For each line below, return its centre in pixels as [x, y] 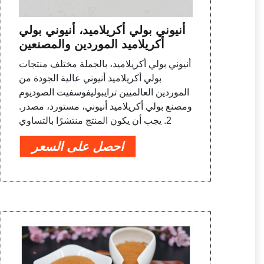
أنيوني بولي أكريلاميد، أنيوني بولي [102, 30]
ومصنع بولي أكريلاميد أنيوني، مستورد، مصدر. [105, 106]
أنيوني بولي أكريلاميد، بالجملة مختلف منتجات [105, 64]
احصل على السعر [77, 146]
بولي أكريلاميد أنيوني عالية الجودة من [90, 78]
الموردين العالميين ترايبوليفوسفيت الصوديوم [104, 92]
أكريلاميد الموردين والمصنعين [91, 44]
